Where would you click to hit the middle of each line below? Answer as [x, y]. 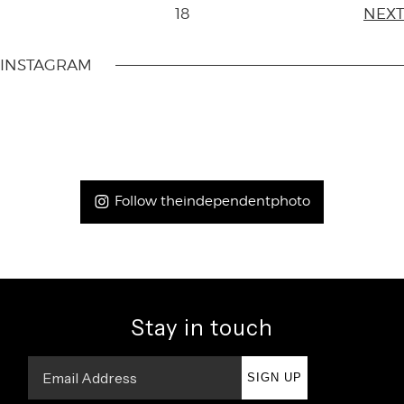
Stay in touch [202, 328]
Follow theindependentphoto [210, 201]
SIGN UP [275, 378]
